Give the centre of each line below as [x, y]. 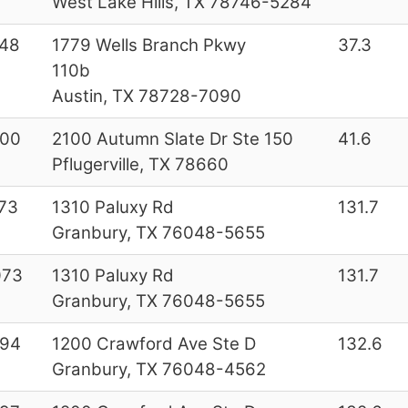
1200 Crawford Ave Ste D [153, 343]
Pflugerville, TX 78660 [140, 164]
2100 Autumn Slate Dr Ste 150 [172, 138]
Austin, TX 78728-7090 [146, 96]
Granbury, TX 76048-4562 [158, 369]
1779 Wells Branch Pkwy [148, 45]
